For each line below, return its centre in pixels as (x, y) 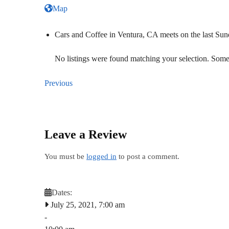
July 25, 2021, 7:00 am (87, 204)
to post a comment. (148, 156)
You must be (65, 156)
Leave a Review (86, 134)
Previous (59, 83)
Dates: (62, 192)
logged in (101, 156)
